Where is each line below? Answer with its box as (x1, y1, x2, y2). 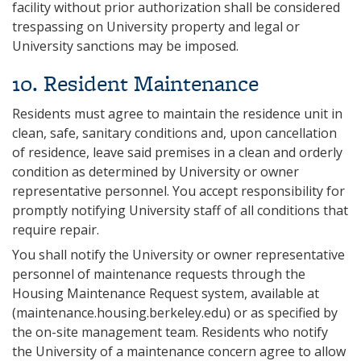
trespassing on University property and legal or (12, 18, 300, 35)
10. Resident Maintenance (12, 68, 259, 99)
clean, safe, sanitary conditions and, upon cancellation (12, 124, 337, 142)
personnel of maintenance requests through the (12, 265, 305, 283)
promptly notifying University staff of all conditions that (12, 201, 348, 219)
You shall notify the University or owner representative (12, 246, 345, 263)
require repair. (12, 221, 102, 239)
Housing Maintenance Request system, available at (12, 284, 319, 302)
